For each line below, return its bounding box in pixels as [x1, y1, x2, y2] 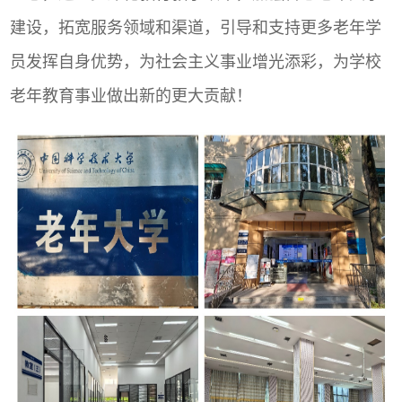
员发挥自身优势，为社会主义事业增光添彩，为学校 [10, 53, 382, 72]
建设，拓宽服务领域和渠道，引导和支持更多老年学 [10, 19, 382, 38]
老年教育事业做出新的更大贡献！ [10, 87, 253, 106]
